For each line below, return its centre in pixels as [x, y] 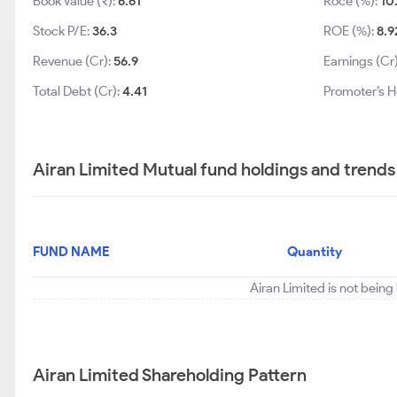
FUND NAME [71, 252]
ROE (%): [350, 31]
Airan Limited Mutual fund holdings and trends [214, 169]
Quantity [315, 252]
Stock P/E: [62, 31]
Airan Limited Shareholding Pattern [170, 375]
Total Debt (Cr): [78, 91]
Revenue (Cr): [73, 61]
